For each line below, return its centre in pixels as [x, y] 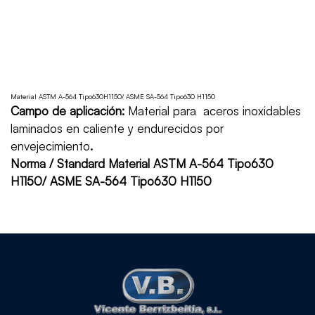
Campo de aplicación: [67, 111]
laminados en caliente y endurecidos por [117, 128]
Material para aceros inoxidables [213, 111]
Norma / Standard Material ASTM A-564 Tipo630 [142, 163]
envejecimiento [50, 146]
